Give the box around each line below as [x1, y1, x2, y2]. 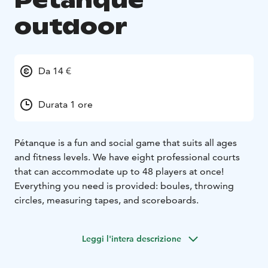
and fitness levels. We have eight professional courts [14, 151, 240, 163]
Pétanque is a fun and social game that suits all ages [14, 136, 237, 148]
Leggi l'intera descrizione [82, 233, 181, 244]
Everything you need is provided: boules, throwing [14, 179, 234, 191]
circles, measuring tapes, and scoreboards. [14, 194, 199, 206]
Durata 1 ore [38, 98, 93, 110]
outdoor [14, 13, 127, 40]
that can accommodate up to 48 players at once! [14, 165, 224, 177]
